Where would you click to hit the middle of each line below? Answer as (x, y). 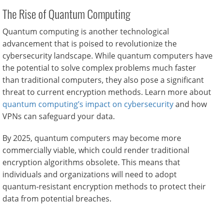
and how (190, 104)
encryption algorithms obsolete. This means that (91, 162)
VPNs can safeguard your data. (59, 116)
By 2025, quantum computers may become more (92, 138)
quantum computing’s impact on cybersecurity (88, 104)
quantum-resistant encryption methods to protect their (104, 186)
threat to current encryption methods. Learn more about (107, 92)
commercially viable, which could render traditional (96, 150)
